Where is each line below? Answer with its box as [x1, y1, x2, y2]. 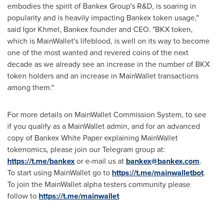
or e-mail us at [75, 155, 126, 167]
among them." [7, 82, 54, 93]
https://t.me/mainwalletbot [112, 167, 203, 178]
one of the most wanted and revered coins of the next [7, 47, 188, 58]
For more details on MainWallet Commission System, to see [7, 109, 206, 120]
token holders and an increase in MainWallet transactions [7, 70, 199, 81]
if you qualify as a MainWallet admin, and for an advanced [7, 121, 200, 132]
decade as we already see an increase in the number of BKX [7, 59, 210, 70]
